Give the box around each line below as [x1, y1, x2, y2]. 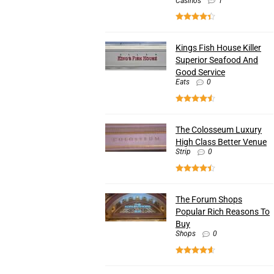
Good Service [176, 67, 225, 78]
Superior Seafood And [176, 55, 258, 65]
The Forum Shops [176, 194, 242, 204]
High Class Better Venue [176, 137, 267, 147]
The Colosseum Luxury [176, 125, 262, 135]
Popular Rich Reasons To [176, 207, 270, 217]
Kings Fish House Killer [176, 43, 261, 53]
